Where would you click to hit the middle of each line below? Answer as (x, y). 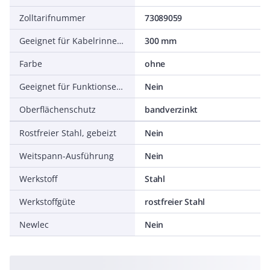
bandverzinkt (171, 109)
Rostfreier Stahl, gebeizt (68, 133)
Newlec (34, 224)
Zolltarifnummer (52, 18)
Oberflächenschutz (58, 109)
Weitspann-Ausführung (67, 156)
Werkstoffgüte (47, 202)
